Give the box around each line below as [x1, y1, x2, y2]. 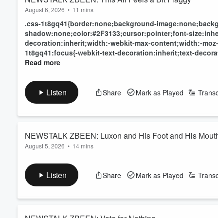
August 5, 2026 [25, 142, 65, 150]
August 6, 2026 [25, 5, 65, 14]
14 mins [73, 142, 93, 150]
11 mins [73, 5, 93, 14]
